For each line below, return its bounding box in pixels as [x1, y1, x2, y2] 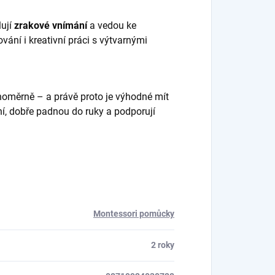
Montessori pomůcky [93, 208, 174, 219]
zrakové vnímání [14, 19, 87, 31]
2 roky [151, 239, 174, 250]
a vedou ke [87, 19, 136, 31]
